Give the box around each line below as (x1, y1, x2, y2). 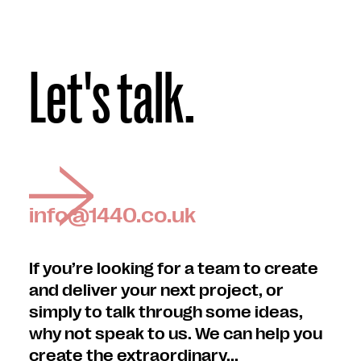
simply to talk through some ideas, (29, 304, 303, 321)
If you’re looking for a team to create (29, 260, 318, 277)
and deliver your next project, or (29, 282, 284, 299)
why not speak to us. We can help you (29, 326, 322, 342)
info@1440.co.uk (29, 205, 196, 226)
